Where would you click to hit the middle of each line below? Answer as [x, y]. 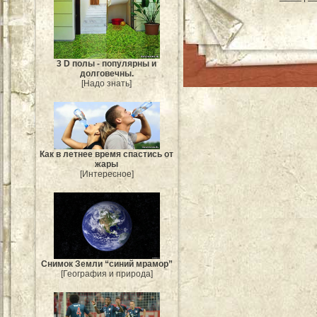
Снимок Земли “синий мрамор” [107, 264]
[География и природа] [107, 273]
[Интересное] [107, 174]
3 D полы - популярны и [107, 64]
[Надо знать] [107, 84]
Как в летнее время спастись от [107, 154]
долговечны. [107, 74]
